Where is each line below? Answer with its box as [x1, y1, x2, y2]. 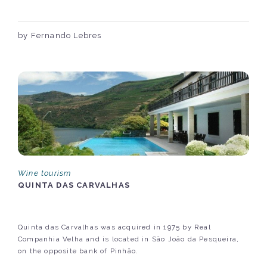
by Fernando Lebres [18, 30, 102, 40]
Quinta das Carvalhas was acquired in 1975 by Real [18, 222, 211, 231]
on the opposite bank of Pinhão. [18, 246, 139, 255]
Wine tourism [18, 168, 72, 178]
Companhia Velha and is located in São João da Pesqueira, [18, 234, 240, 243]
